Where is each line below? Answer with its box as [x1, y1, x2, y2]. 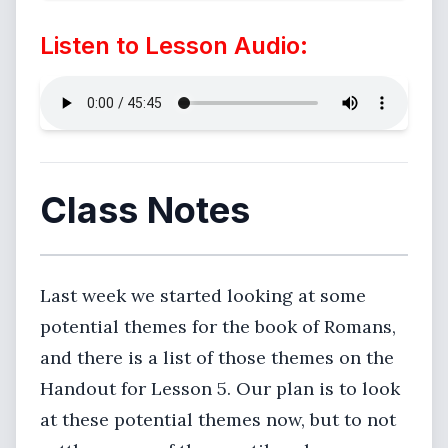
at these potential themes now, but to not [40, 408, 396, 431]
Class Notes [40, 188, 250, 232]
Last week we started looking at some [40, 284, 366, 307]
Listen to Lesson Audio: [40, 31, 308, 60]
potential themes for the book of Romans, [40, 315, 396, 338]
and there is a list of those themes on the [40, 346, 394, 369]
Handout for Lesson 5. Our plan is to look [40, 377, 400, 400]
